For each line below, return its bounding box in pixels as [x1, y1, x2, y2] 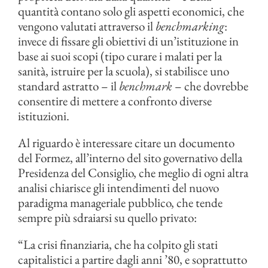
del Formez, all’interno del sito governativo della [18, 150, 242, 166]
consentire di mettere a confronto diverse [18, 93, 212, 109]
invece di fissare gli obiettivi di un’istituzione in [18, 33, 239, 50]
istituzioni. [18, 108, 69, 124]
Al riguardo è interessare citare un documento [18, 135, 234, 151]
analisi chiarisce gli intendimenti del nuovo [18, 179, 219, 196]
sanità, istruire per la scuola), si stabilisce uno [18, 63, 229, 80]
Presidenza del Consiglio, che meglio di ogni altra [18, 165, 248, 181]
